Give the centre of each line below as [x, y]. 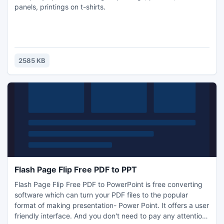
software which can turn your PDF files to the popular [101, 195]
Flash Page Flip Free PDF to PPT [76, 169]
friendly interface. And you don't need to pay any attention [110, 216]
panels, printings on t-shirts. [60, 7]
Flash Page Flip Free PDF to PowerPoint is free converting [108, 184]
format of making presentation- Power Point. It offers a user [112, 205]
